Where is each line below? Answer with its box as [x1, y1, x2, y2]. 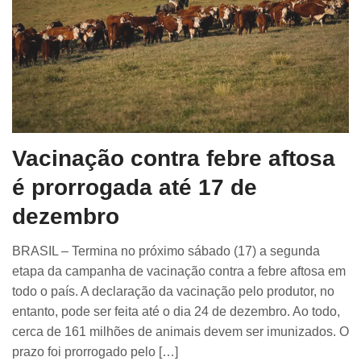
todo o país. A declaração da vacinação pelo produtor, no [12, 284, 334, 298]
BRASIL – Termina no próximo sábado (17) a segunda [12, 243, 320, 258]
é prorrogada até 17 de [12, 174, 257, 200]
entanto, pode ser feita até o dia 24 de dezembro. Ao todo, [12, 304, 340, 318]
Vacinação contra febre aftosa [12, 145, 335, 171]
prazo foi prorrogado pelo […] [12, 344, 178, 359]
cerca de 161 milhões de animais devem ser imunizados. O [12, 324, 349, 338]
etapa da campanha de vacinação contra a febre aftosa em [12, 263, 346, 278]
